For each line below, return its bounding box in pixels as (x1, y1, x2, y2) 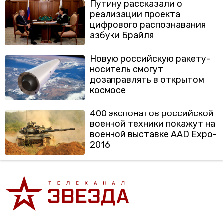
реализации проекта (90, 9, 180, 20)
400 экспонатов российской (90, 108, 214, 119)
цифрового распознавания (90, 19, 206, 30)
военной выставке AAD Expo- (90, 129, 217, 140)
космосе (90, 85, 126, 96)
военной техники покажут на (90, 118, 215, 129)
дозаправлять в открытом (90, 74, 204, 85)
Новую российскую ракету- (90, 53, 210, 64)
